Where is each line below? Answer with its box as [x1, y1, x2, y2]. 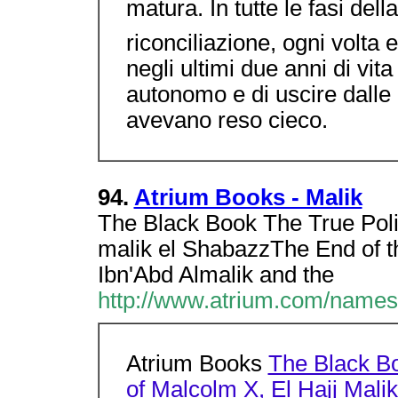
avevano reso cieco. [125, 107, 328, 132]
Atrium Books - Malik [133, 185, 362, 210]
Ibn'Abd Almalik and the [97, 262, 334, 287]
